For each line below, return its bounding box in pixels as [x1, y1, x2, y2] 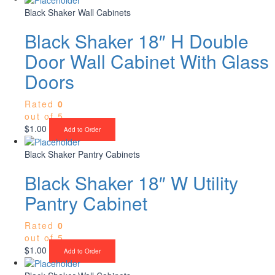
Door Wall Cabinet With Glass [25, 47, 269, 74]
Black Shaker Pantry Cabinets [25, 147, 140, 160]
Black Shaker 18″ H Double [25, 27, 249, 54]
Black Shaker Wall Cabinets [25, 6, 131, 18]
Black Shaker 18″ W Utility [25, 169, 238, 196]
